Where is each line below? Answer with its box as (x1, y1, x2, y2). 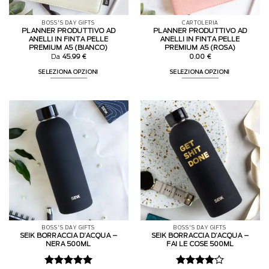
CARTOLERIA (182, 20, 219, 26)
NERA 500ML (46, 241, 91, 248)
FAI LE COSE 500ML (166, 241, 234, 248)
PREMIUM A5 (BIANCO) (29, 44, 108, 52)
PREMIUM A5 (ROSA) (165, 44, 236, 52)
